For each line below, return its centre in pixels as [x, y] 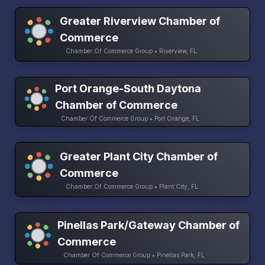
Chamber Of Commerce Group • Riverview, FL [132, 51]
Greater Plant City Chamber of [139, 156]
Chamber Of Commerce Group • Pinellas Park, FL [134, 255]
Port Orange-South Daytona [128, 89]
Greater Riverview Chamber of [140, 21]
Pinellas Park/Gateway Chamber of [149, 225]
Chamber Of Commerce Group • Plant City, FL [132, 186]
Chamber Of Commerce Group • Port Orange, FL [130, 119]
